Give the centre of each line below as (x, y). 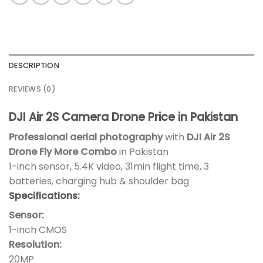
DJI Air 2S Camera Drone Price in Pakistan (123, 117)
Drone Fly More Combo (63, 152)
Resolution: (35, 245)
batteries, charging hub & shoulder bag (99, 181)
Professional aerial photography (86, 137)
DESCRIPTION (34, 65)
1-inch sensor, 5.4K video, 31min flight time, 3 (109, 167)
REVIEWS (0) (32, 89)
